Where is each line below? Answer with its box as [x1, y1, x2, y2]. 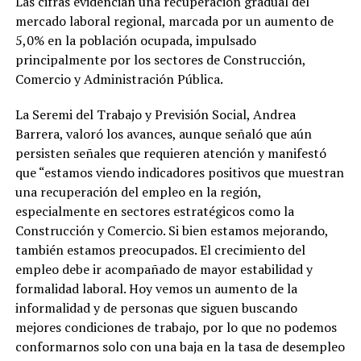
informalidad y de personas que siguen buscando [15, 298, 297, 317]
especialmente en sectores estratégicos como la [15, 201, 294, 220]
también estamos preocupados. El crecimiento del [15, 240, 305, 259]
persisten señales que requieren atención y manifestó [15, 143, 326, 162]
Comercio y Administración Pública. [15, 69, 223, 88]
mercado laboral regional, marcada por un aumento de [15, 11, 334, 30]
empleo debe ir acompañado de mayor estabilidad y [15, 259, 313, 278]
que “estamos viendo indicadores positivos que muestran [15, 163, 344, 181]
